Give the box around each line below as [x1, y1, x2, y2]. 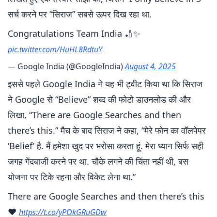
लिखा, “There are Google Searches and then [8, 109, 181, 121]
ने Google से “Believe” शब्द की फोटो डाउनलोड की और [8, 93, 191, 105]
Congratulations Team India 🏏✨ [8, 28, 140, 39]
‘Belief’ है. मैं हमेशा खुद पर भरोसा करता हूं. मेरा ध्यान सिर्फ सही [8, 140, 203, 152]
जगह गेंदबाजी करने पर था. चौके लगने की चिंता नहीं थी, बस [8, 155, 188, 167]
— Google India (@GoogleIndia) [8, 61, 125, 72]
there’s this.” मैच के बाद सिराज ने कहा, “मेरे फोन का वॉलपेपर [8, 124, 206, 136]
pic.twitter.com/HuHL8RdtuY [8, 44, 102, 55]
